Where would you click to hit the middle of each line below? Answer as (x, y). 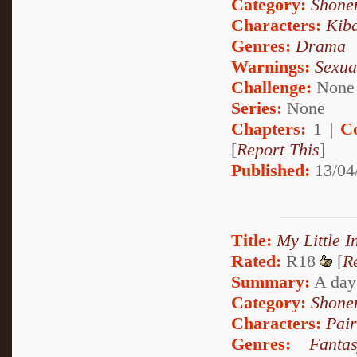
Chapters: (269, 128)
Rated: (256, 261)
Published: (271, 170)
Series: (257, 108)
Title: (251, 241)
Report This (278, 149)
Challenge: (271, 87)
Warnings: (273, 66)
